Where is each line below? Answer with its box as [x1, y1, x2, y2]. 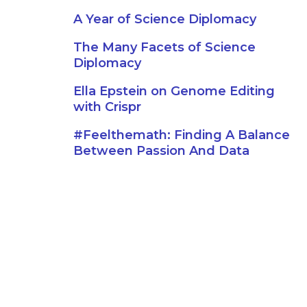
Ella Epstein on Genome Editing [73, 84, 275, 99]
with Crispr [73, 99, 141, 114]
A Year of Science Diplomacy [73, 12, 256, 27]
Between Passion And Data [73, 143, 249, 158]
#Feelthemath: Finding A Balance [73, 127, 290, 143]
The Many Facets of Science [73, 40, 256, 55]
